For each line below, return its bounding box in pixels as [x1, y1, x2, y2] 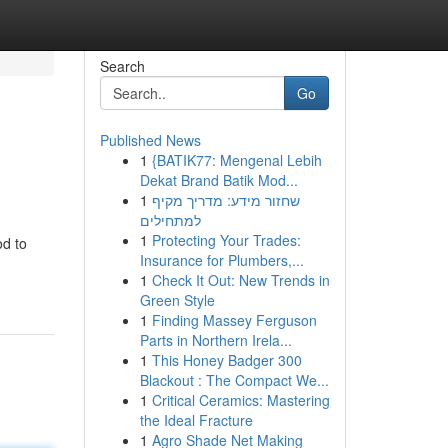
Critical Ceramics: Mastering [151, 390, 330, 410]
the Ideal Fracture [139, 410, 253, 430]
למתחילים [139, 210, 201, 230]
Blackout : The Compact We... [139, 370, 329, 390]
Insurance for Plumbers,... [139, 250, 304, 270]
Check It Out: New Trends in [151, 270, 330, 290]
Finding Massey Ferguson [151, 310, 317, 330]
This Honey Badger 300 [151, 350, 302, 370]
